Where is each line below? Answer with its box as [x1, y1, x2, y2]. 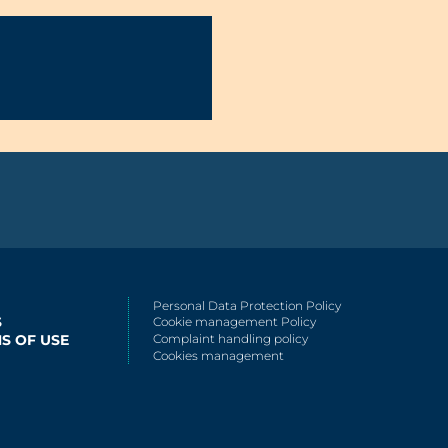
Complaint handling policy [153, 331, 308, 347]
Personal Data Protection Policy [153, 297, 341, 313]
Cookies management [153, 348, 284, 364]
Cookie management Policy [153, 314, 316, 330]
